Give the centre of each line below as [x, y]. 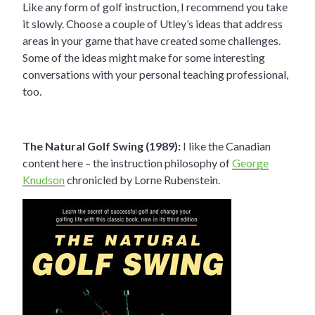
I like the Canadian [226, 146]
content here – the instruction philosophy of [127, 163]
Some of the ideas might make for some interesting [144, 58]
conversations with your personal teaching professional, [155, 75]
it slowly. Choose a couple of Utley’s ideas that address [153, 24]
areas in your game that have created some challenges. [152, 41]
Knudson [44, 180]
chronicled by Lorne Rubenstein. [142, 180]
